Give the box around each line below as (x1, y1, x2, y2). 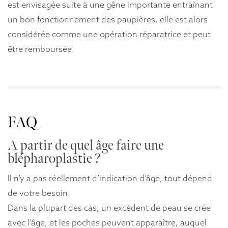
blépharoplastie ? (8, 151, 101, 167)
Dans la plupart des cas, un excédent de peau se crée (8, 203, 211, 213)
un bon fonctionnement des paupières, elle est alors (8, 14, 208, 25)
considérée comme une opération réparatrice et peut (8, 29, 211, 40)
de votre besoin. (8, 188, 70, 198)
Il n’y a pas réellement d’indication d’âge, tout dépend (8, 173, 212, 184)
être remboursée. (8, 44, 74, 54)
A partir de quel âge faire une (8, 137, 164, 154)
